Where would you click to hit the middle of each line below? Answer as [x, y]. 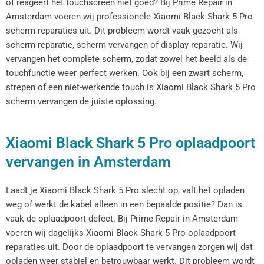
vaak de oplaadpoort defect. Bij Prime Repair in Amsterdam [122, 219]
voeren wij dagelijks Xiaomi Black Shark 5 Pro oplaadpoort [121, 233]
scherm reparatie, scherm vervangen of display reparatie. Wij [124, 44]
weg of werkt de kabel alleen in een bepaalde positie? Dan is [124, 205]
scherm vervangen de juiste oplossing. [81, 101]
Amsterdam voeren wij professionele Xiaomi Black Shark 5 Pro [129, 16]
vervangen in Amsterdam [88, 162]
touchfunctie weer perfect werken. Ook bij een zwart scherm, [125, 73]
